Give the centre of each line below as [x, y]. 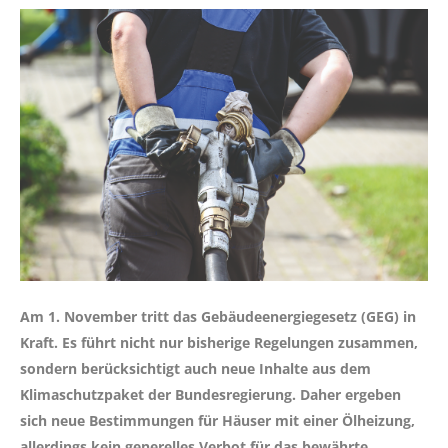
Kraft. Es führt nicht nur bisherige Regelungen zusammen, [219, 342]
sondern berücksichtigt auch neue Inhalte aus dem [195, 368]
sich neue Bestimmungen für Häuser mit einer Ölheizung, [217, 420]
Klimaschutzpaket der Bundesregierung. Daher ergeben [210, 394]
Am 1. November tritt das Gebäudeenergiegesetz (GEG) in [218, 316]
